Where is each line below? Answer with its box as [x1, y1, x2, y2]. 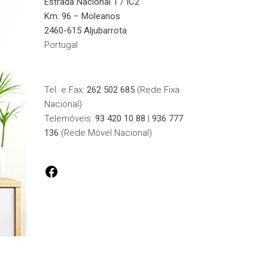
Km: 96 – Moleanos [44, 11, 120, 22]
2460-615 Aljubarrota [44, 25, 127, 36]
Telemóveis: [44, 113, 95, 124]
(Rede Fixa [134, 84, 179, 95]
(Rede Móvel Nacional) [58, 127, 152, 138]
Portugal [44, 39, 78, 50]
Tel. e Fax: [44, 84, 87, 95]
